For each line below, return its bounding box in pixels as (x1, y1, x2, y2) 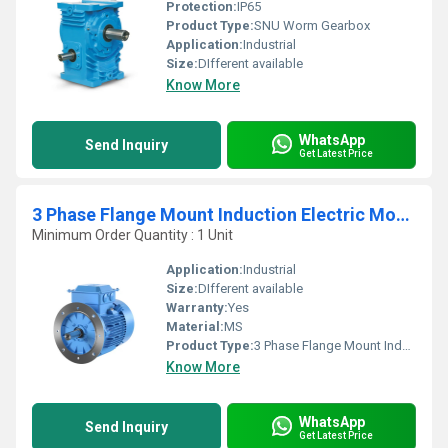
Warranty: (166, 300, 228, 315)
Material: (166, 319, 224, 334)
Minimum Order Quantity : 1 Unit (32, 227, 233, 243)
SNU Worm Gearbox (254, 18, 370, 33)
